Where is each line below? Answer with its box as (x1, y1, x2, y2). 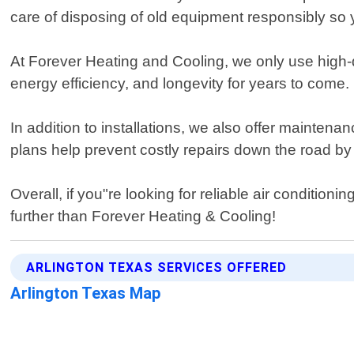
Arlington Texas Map (10, 284, 162, 303)
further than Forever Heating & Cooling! (10, 208, 277, 225)
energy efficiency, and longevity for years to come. (10, 75, 350, 92)
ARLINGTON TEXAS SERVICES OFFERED (26, 260, 288, 276)
